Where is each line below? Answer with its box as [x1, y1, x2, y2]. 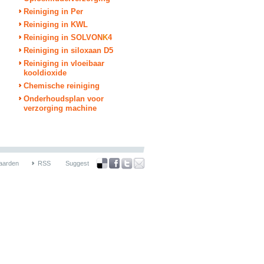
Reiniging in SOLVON [24, 33, 103, 42]
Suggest [65, 160, 89, 167]
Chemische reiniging [24, 81, 100, 90]
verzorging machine [24, 104, 97, 113]
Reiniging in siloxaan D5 [24, 46, 113, 55]
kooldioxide [24, 68, 67, 77]
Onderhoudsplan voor [24, 94, 104, 103]
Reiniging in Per [24, 7, 83, 16]
